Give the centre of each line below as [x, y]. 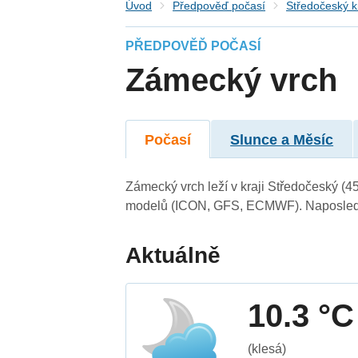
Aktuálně [173, 255]
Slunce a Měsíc [282, 139]
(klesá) [267, 348]
